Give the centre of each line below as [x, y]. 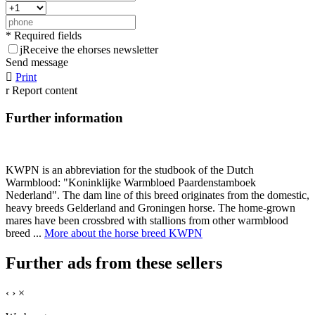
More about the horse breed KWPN [123, 233]
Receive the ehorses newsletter [90, 50]
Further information [64, 117]
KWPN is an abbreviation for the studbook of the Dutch [130, 170]
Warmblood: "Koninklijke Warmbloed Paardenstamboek [131, 183]
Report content [45, 91]
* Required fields [44, 36]
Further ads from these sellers [114, 263]
